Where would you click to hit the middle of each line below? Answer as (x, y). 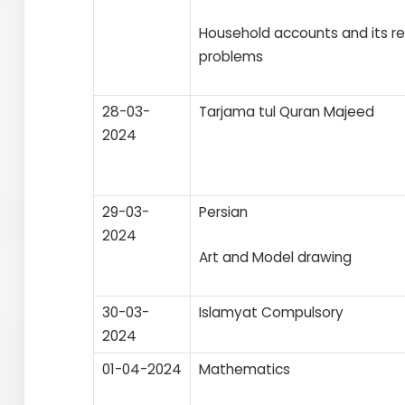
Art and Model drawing (275, 257)
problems (231, 56)
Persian (223, 212)
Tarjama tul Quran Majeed (287, 111)
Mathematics (245, 369)
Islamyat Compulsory (271, 312)
